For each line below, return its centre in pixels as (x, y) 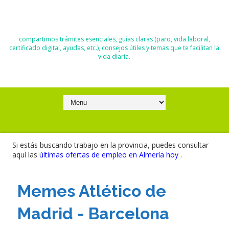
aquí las (26, 155)
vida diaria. (114, 56)
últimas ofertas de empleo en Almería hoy (110, 155)
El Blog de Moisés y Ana (114, 21)
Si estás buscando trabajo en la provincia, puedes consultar (110, 145)
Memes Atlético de (91, 191)
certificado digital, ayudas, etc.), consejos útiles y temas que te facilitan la (114, 48)
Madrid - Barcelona (93, 213)
